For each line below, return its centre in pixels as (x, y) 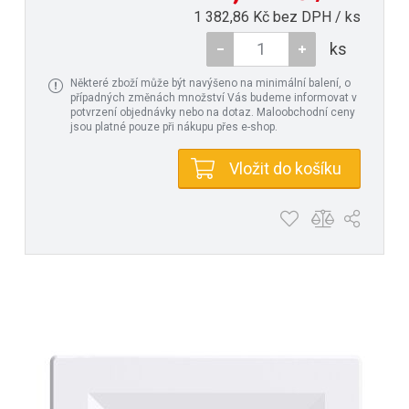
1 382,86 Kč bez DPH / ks (277, 16)
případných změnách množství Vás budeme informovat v (214, 97)
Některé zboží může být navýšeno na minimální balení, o (210, 83)
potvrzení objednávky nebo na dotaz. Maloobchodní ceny (213, 112)
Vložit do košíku (285, 168)
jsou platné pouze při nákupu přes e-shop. (174, 126)
